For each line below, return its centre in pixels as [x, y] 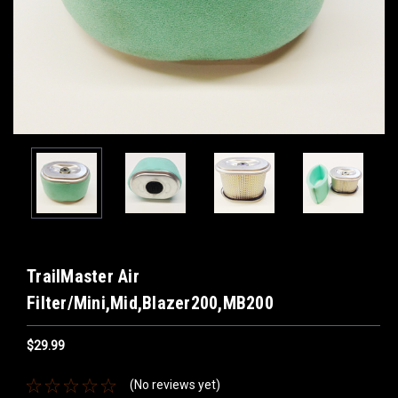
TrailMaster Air [83, 276]
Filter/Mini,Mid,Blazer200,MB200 [150, 303]
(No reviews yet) [175, 385]
